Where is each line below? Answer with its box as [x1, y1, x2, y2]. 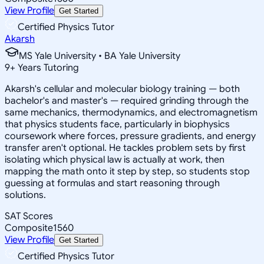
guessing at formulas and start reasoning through [5, 177, 220, 189]
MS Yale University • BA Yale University [19, 49, 180, 62]
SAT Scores [5, 210, 53, 222]
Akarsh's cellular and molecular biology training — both [5, 82, 240, 95]
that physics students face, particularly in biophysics [5, 118, 230, 130]
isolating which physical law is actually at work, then [5, 153, 225, 166]
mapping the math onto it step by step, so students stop [5, 165, 250, 177]
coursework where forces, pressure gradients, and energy [5, 130, 256, 142]
